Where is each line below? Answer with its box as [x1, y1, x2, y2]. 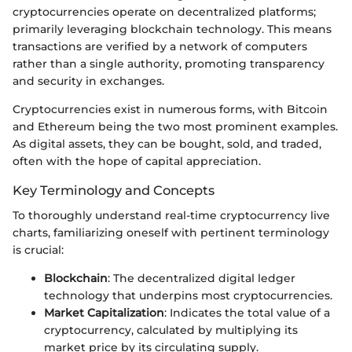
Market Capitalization [44, 306, 164, 321]
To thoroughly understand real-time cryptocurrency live [13, 208, 330, 223]
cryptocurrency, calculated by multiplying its [44, 323, 298, 338]
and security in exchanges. [13, 74, 164, 89]
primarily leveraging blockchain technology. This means [13, 22, 332, 37]
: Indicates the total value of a [164, 306, 330, 321]
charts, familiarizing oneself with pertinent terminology [13, 225, 329, 240]
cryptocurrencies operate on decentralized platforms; [13, 5, 316, 20]
